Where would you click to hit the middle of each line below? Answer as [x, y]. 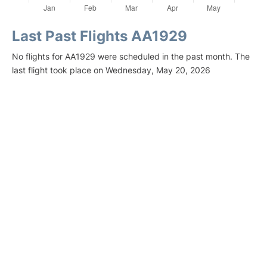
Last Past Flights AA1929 [100, 36]
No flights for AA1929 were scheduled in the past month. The [131, 56]
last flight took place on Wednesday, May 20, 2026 [111, 70]
